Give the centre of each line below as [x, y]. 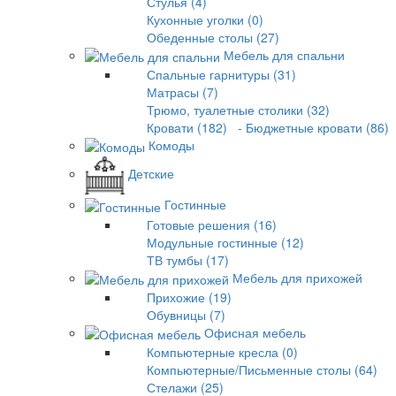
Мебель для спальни [284, 54]
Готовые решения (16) [212, 224]
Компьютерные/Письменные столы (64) [262, 370]
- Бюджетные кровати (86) [310, 127]
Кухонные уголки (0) [205, 19]
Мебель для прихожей [297, 277]
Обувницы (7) [186, 314]
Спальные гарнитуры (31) [221, 74]
